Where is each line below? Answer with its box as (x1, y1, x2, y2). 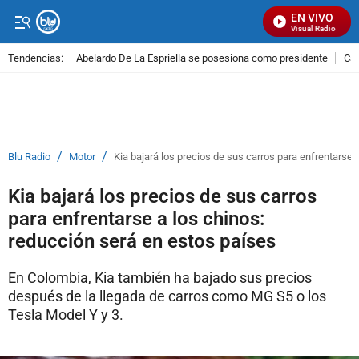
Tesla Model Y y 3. (8, 306, 123, 323)
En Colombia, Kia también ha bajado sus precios (8, 269, 312, 286)
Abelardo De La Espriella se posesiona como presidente (76, 51, 328, 64)
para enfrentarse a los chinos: (8, 208, 265, 230)
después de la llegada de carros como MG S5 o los (8, 288, 326, 305)
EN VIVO (291, 11, 333, 24)
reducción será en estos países (8, 230, 276, 252)
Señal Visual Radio (259, 24, 326, 33)
